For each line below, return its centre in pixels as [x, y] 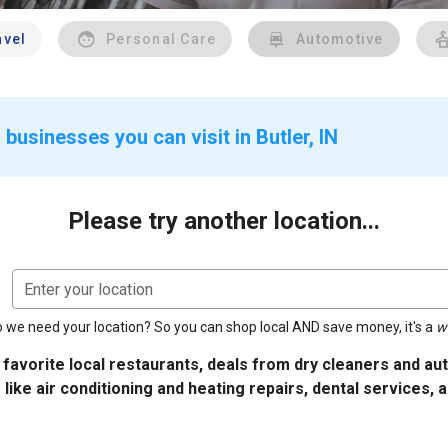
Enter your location [88, 289]
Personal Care [161, 39]
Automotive [340, 39]
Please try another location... [224, 221]
